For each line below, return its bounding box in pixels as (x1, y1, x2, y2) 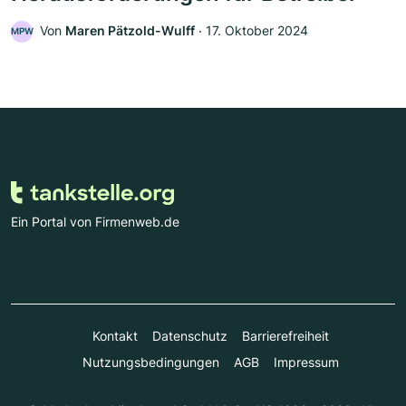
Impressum (273, 354, 339, 371)
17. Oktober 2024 (206, 22, 308, 38)
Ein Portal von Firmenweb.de (11, 214, 179, 230)
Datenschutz (151, 328, 227, 344)
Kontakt (92, 328, 138, 344)
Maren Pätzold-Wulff (65, 22, 195, 38)
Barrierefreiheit (241, 328, 329, 344)
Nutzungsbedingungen (82, 354, 219, 371)
